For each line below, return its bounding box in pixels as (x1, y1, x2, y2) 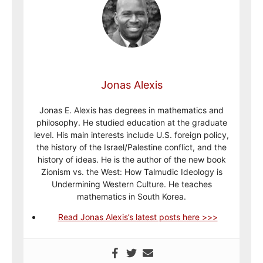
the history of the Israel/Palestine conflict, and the (36, 142, 227, 152)
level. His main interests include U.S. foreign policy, (34, 130, 229, 140)
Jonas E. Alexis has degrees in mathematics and (39, 105, 224, 115)
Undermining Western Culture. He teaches (51, 179, 212, 189)
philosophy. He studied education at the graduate (36, 117, 227, 127)
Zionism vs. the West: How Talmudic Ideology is (41, 167, 222, 177)
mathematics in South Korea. (77, 191, 186, 201)
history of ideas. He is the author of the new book (37, 154, 226, 164)
